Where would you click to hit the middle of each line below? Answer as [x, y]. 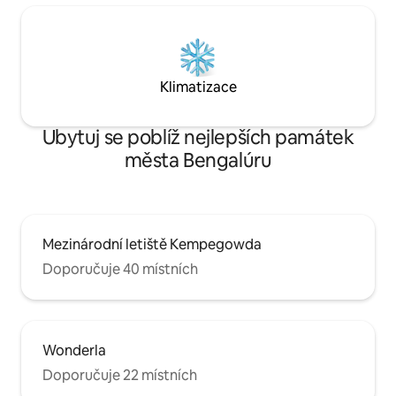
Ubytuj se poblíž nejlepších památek [198, 138]
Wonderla [74, 351]
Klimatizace [198, 88]
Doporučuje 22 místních [120, 376]
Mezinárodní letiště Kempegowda [152, 245]
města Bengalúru [198, 161]
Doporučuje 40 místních [120, 270]
